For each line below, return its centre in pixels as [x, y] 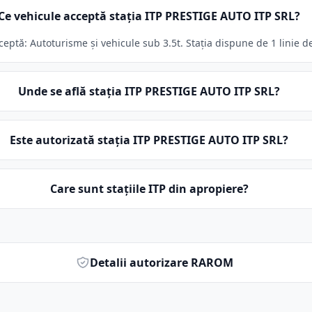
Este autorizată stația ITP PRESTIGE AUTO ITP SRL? [149, 140]
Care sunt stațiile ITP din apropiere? [149, 189]
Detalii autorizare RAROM [162, 263]
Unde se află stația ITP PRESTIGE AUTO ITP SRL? [149, 91]
